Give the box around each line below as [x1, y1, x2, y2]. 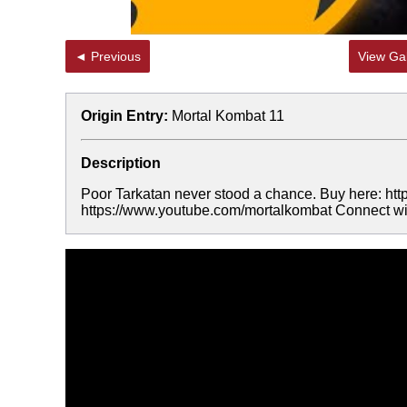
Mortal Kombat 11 [172, 108, 284, 124]
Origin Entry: [81, 108, 168, 124]
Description [81, 155, 161, 171]
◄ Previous [91, 49, 141, 64]
